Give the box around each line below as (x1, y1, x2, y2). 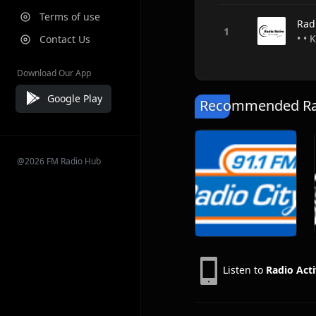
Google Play (47, 91, 102, 105)
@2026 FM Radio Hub (17, 155, 101, 167)
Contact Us (39, 32, 90, 46)
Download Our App (17, 67, 91, 79)
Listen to (223, 262, 266, 276)
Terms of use (39, 10, 100, 23)
